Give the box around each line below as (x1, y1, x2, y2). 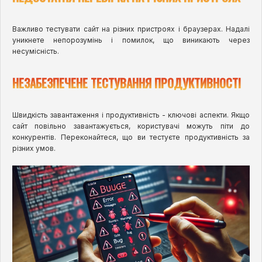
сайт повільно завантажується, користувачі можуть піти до (12, 122, 250, 131)
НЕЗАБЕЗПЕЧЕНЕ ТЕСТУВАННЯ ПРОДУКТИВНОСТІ (12, 74, 241, 92)
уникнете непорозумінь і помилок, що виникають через (12, 36, 250, 45)
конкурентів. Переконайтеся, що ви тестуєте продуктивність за (12, 133, 250, 142)
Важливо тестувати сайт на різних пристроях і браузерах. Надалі (12, 25, 250, 34)
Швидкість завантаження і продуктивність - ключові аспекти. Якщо (12, 111, 250, 120)
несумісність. (12, 47, 59, 56)
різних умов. (12, 144, 56, 153)
